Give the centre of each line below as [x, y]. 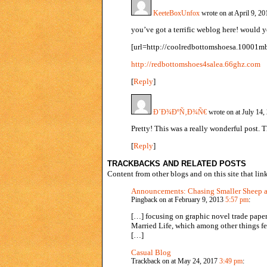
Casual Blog [151, 252]
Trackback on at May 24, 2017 [175, 261]
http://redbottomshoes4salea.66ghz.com [196, 64]
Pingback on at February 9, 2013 [178, 200]
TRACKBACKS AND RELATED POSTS [177, 163]
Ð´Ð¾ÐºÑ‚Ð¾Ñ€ [179, 112]
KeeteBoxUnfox [176, 13]
